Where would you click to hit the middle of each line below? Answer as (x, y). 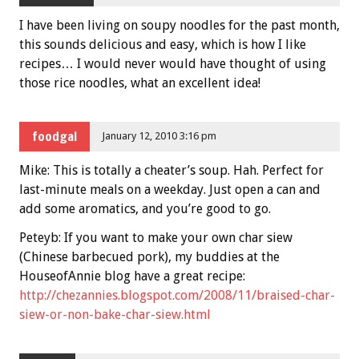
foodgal (54, 137)
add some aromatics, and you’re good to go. (145, 208)
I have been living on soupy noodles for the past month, (179, 25)
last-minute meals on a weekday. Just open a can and (170, 189)
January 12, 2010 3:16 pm (159, 136)
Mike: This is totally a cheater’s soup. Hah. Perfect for (171, 170)
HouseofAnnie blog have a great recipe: (132, 276)
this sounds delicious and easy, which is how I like (163, 44)
